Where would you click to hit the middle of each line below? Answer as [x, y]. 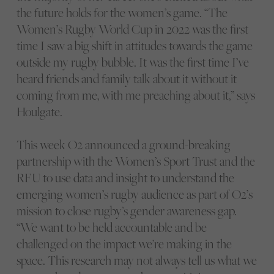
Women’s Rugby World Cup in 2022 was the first [132, 29]
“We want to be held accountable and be [111, 228]
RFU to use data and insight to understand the [125, 178]
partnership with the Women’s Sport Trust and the [135, 161]
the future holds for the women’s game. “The [122, 13]
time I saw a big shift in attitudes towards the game [134, 46]
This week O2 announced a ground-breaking [123, 145]
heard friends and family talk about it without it [126, 79]
